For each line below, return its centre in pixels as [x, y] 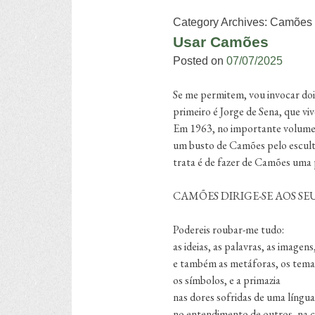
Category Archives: [221, 22]
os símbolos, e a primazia [227, 281]
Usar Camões [221, 42]
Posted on [200, 61]
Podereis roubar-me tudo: [229, 230]
